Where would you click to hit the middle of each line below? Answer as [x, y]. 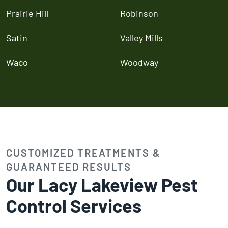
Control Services [74, 205]
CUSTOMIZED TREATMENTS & [83, 152]
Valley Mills [141, 37]
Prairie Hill [27, 13]
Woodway [139, 62]
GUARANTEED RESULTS [69, 167]
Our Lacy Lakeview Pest [102, 184]
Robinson [139, 13]
